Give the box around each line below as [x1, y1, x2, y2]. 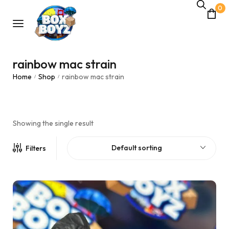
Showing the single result [13, 119, 94, 128]
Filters [26, 144, 46, 153]
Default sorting [111, 143, 162, 152]
